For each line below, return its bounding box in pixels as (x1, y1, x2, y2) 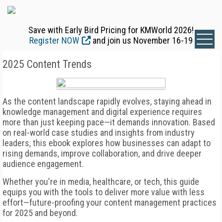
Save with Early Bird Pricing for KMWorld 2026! (28, 25, 194, 35)
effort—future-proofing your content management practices (2, 197, 217, 208)
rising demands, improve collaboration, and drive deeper (2, 148, 202, 159)
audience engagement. (2, 159, 84, 169)
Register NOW (29, 35, 79, 46)
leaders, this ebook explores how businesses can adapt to (2, 138, 211, 148)
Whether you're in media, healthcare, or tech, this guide (2, 176, 199, 187)
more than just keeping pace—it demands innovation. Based (2, 117, 215, 127)
